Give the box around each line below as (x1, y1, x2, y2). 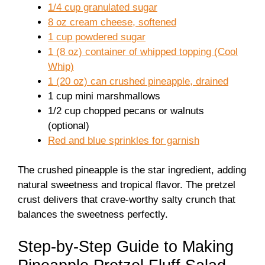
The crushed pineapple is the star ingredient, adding (18, 164, 246, 176)
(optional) (48, 119, 89, 131)
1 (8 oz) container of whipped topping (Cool (48, 46, 238, 57)
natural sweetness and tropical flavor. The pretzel (18, 179, 235, 190)
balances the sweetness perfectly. (18, 209, 168, 220)
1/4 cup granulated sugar (48, 1, 157, 13)
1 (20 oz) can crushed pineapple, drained (48, 75, 228, 87)
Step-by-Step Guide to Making (18, 237, 234, 256)
